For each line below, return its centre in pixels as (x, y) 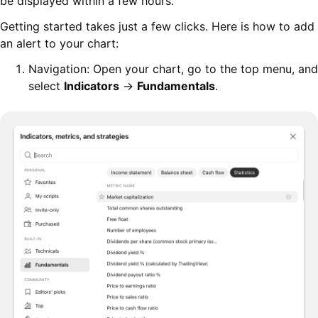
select (46, 86)
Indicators (92, 86)
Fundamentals (176, 86)
